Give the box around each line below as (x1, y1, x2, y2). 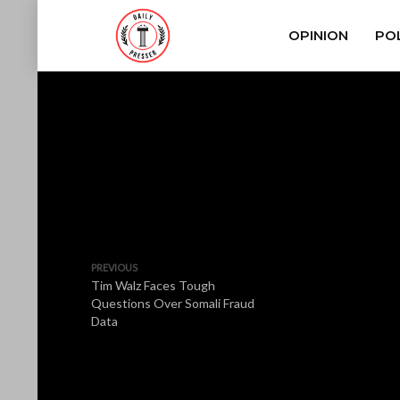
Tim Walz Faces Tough (91, 278, 215, 293)
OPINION (287, 27, 348, 44)
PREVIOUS (91, 262, 137, 273)
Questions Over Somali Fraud (91, 296, 254, 311)
